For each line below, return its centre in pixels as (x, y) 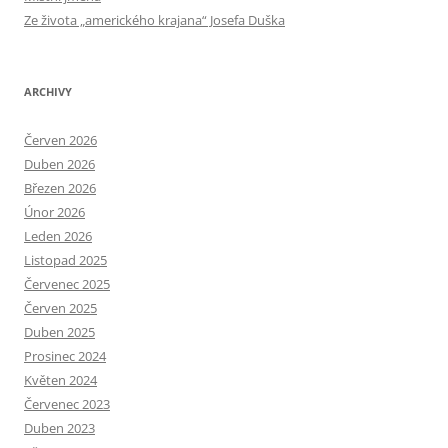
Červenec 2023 (67, 404)
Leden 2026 (58, 236)
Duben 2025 (59, 332)
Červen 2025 (60, 308)
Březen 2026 (60, 188)
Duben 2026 (59, 164)
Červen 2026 (60, 140)
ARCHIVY (48, 92)
